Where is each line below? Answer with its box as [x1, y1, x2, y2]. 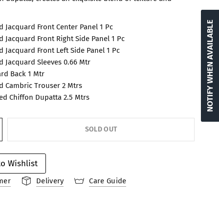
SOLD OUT [85, 125, 117, 133]
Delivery [36, 176, 64, 185]
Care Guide [89, 176, 127, 185]
